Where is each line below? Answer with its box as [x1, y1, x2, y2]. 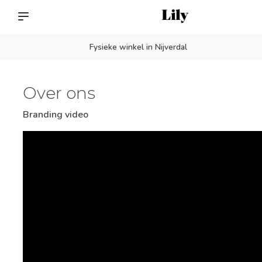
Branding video [23, 108, 88, 121]
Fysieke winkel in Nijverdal [89, 42, 188, 53]
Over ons [23, 83, 95, 103]
